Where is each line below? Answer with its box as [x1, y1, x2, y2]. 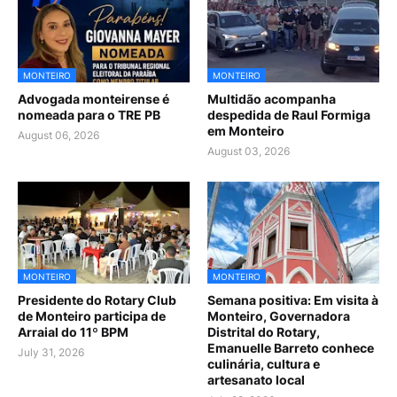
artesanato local [207, 372, 305, 388]
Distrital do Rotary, [207, 324, 320, 340]
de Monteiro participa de [18, 308, 166, 324]
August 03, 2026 [207, 144, 290, 159]
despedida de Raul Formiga [207, 107, 370, 123]
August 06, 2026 [18, 128, 99, 143]
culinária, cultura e [207, 356, 320, 372]
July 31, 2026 [18, 346, 84, 360]
